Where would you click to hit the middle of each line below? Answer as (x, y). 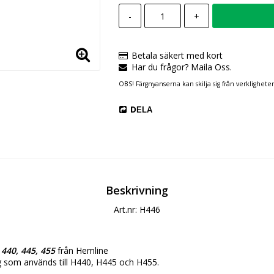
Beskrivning (137, 190)
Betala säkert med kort (177, 56)
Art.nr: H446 (137, 209)
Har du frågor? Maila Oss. (181, 67)
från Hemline (82, 250)
